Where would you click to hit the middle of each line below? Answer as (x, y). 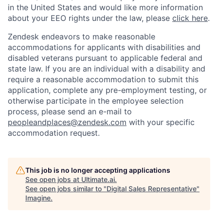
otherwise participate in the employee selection (96, 100)
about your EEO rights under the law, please (90, 18)
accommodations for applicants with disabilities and (104, 47)
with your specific (161, 122)
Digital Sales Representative (152, 188)
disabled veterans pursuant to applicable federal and (105, 58)
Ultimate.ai (98, 179)
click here (190, 18)
